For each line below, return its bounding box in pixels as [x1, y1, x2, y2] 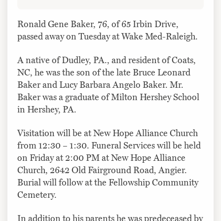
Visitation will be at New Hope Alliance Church [17, 127, 198, 139]
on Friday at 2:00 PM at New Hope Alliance [17, 152, 185, 163]
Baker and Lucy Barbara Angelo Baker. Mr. [17, 79, 184, 90]
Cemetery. [17, 189, 57, 200]
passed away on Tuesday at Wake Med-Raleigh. [17, 31, 198, 42]
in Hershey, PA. [17, 104, 76, 115]
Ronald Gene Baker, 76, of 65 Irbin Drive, [17, 18, 179, 30]
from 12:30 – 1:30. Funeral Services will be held [17, 140, 201, 151]
